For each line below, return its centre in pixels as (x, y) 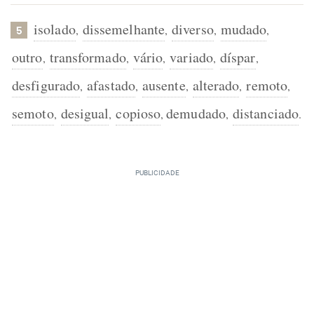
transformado (88, 57)
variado (191, 57)
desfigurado (46, 85)
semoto (33, 113)
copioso (138, 113)
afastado (111, 85)
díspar (238, 57)
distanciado (266, 113)
